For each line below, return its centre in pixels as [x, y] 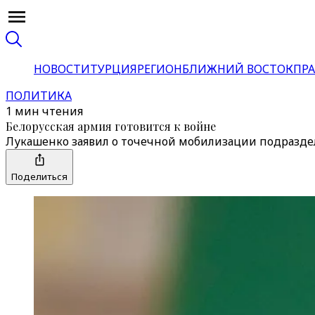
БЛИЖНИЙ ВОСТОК [238, 69]
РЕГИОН [160, 69]
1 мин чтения [44, 111]
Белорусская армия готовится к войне [111, 126]
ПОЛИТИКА [39, 96]
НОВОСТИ [62, 69]
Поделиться [39, 176]
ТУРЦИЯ [114, 69]
